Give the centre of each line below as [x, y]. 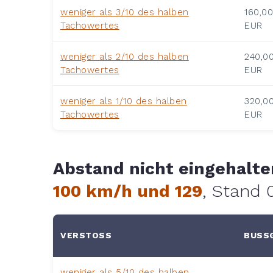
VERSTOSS [83, 235]
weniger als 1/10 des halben [124, 101]
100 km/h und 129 [128, 191]
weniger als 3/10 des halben [125, 12]
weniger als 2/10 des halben [125, 56]
